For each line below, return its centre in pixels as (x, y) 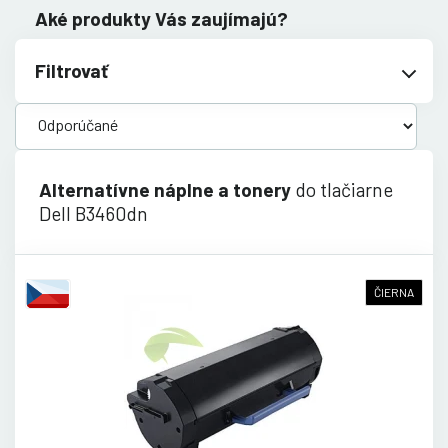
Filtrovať (71, 70)
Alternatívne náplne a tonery (165, 189)
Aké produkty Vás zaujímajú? (161, 18)
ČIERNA (394, 291)
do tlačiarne (342, 189)
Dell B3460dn (93, 213)
